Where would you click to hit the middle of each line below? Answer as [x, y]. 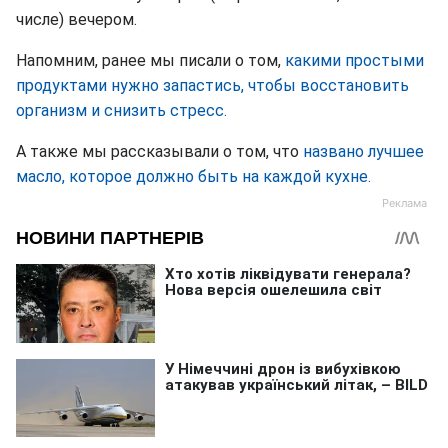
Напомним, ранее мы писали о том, [150, 60]
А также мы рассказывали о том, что [157, 151]
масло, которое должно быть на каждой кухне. [193, 176]
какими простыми [354, 60]
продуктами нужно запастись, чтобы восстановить [212, 85]
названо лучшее [361, 151]
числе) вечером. [76, 19]
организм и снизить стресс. [121, 110]
